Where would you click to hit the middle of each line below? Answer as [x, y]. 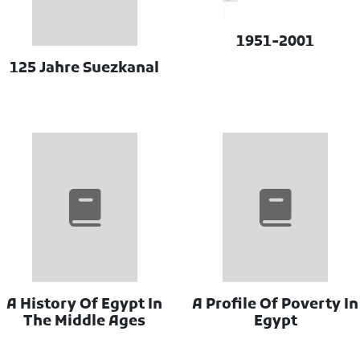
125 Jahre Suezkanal [85, 68]
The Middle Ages [85, 322]
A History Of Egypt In [85, 305]
